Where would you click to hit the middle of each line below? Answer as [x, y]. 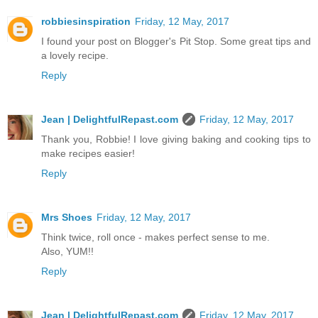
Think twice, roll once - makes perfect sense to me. [155, 237]
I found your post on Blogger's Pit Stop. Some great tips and [176, 41]
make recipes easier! [88, 153]
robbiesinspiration [86, 21]
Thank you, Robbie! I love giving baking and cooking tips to [176, 139]
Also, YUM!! [67, 251]
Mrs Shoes [67, 217]
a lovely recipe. [75, 55]
